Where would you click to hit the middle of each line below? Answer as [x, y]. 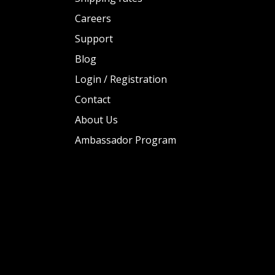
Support [94, 39]
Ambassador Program [126, 140]
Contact [93, 100]
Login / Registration [121, 79]
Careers [93, 19]
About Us [96, 120]
